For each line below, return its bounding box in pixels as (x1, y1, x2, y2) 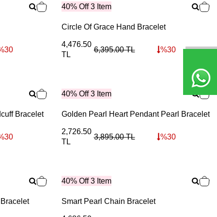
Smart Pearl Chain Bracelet (62, 197, 155, 205)
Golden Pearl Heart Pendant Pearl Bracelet (62, 110, 210, 118)
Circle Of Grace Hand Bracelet (62, 23, 166, 31)
